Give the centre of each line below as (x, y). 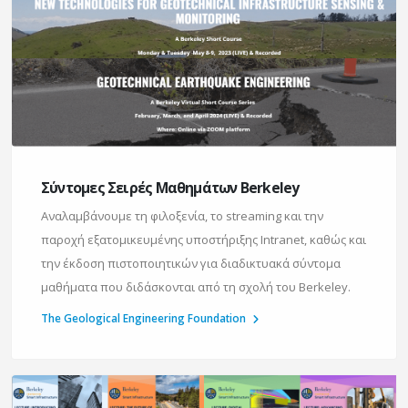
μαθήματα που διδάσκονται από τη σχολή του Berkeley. (196, 286)
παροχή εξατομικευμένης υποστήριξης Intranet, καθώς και (204, 239)
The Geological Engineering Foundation (145, 317)
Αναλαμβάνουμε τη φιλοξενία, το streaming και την (182, 215)
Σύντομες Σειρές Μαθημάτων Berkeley (170, 187)
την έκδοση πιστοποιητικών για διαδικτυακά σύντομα (191, 263)
